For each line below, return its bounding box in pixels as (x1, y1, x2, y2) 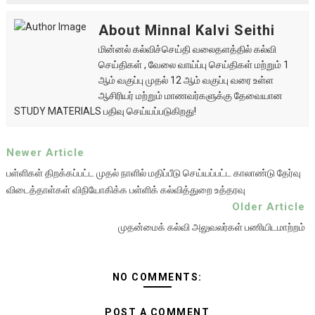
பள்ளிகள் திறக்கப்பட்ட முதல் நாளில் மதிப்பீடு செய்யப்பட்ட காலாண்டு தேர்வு (6, 167, 301, 179)
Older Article (232, 200, 306, 213)
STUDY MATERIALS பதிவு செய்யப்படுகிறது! (13, 105, 196, 117)
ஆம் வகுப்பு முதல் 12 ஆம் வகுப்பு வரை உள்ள (98, 75, 274, 86)
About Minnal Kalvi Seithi (98, 22, 275, 39)
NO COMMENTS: (112, 271, 202, 283)
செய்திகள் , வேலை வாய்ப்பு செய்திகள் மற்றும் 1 (98, 59, 289, 70)
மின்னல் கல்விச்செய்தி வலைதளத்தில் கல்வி (98, 44, 276, 55)
